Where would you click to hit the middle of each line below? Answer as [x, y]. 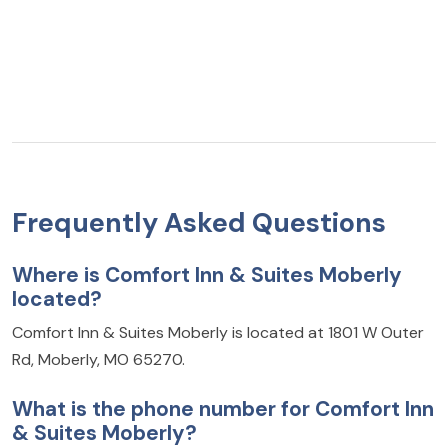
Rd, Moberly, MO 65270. [98, 360]
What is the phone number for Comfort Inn [223, 409]
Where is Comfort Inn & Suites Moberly [207, 275]
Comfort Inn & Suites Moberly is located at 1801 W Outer [218, 333]
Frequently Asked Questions [199, 223]
